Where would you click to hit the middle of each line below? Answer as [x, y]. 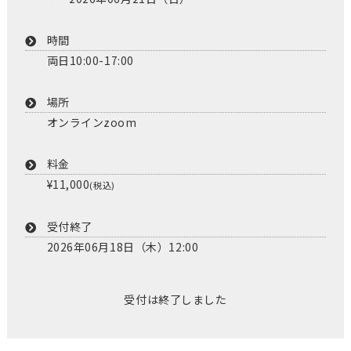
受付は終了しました [175, 300]
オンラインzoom [92, 123]
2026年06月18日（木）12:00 [123, 247]
